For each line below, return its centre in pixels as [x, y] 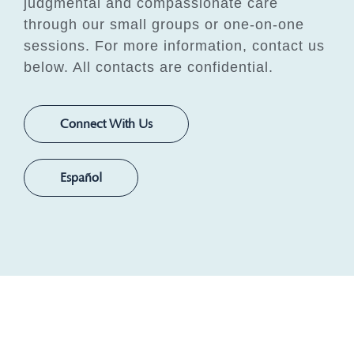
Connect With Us [106, 124]
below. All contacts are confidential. [149, 67]
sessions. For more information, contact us [174, 45]
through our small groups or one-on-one [164, 24]
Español [81, 178]
